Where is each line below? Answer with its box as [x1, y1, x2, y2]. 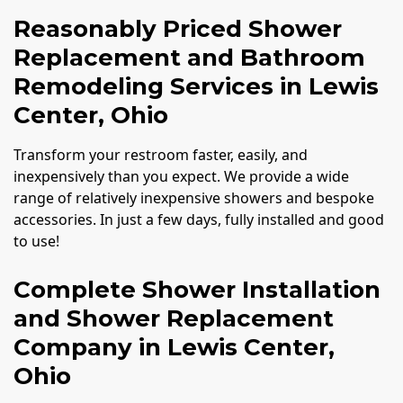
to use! [13, 230, 59, 251]
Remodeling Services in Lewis [13, 71, 379, 101]
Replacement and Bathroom [13, 42, 365, 72]
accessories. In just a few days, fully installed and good [13, 209, 384, 229]
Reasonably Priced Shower [13, 13, 342, 43]
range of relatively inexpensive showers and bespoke [13, 187, 374, 208]
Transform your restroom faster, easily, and [13, 144, 308, 165]
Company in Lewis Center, [13, 332, 335, 362]
